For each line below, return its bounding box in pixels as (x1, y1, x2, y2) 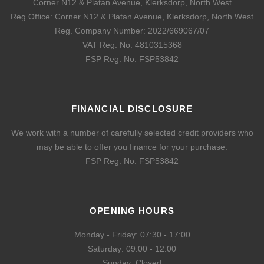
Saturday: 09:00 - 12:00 (88, 244, 176, 254)
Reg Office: (11, 12, 52, 22)
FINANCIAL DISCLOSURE (71, 104, 193, 114)
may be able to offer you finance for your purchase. (37, 142, 227, 152)
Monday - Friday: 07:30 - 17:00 (74, 230, 190, 240)
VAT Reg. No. (82, 40, 133, 50)
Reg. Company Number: (55, 26, 146, 36)
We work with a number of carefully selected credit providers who (11, 128, 253, 138)
